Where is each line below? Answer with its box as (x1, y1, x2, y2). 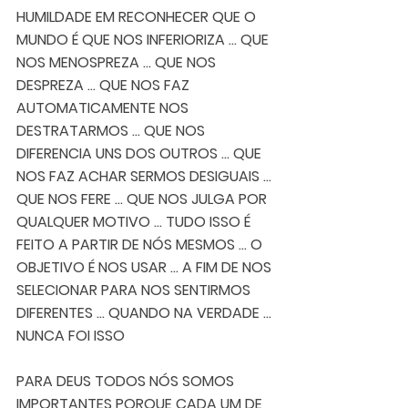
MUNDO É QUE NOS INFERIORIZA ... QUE (16, 28, 272, 50)
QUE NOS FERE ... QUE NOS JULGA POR (16, 188, 270, 209)
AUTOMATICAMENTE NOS (16, 97, 192, 118)
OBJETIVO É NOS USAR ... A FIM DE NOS (16, 256, 275, 278)
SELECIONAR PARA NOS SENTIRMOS (16, 279, 254, 301)
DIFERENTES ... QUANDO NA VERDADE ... (16, 301, 275, 323)
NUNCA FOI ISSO (16, 324, 128, 346)
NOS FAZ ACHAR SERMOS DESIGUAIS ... (16, 165, 275, 187)
